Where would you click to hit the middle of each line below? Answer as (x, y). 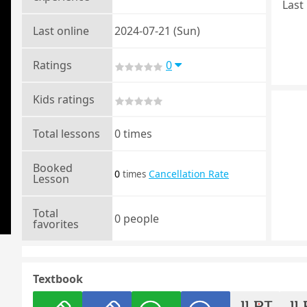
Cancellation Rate (189, 174)
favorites (56, 224)
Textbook (58, 279)
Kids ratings (64, 99)
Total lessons (66, 134)
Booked (53, 168)
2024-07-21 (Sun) (157, 31)
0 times (133, 134)
